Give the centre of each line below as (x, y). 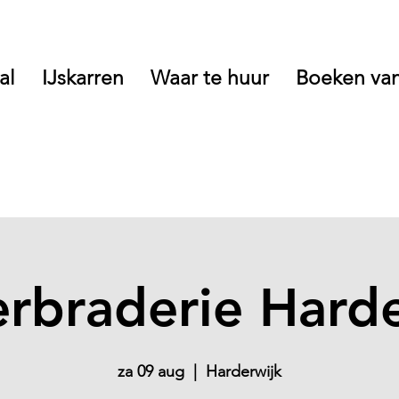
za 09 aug (151, 371)
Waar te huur (210, 78)
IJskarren (83, 78)
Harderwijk (244, 371)
